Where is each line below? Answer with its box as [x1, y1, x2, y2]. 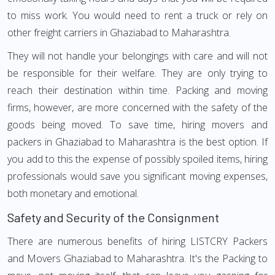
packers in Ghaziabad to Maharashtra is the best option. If [7, 135, 268, 149]
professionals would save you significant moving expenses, [7, 169, 268, 183]
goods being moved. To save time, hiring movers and [7, 118, 268, 131]
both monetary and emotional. [7, 187, 139, 200]
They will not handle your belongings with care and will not [7, 49, 268, 63]
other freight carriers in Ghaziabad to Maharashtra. [7, 26, 231, 39]
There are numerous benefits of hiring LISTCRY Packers [7, 234, 268, 248]
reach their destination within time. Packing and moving [7, 83, 268, 97]
